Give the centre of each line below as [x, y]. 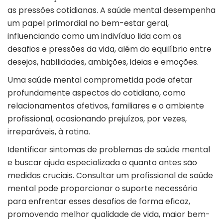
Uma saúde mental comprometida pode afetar [100, 80]
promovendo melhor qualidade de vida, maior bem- [109, 215]
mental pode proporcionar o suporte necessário [103, 189]
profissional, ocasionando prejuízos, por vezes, [97, 119]
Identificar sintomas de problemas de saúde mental [109, 150]
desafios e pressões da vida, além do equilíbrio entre [110, 49]
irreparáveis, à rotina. [49, 132]
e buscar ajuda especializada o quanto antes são [102, 163]
